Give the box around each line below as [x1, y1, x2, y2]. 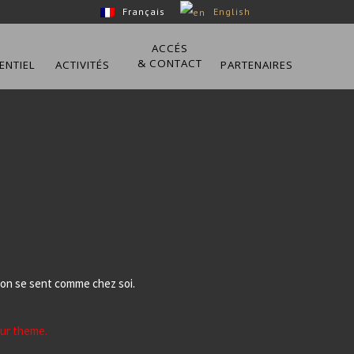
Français [122, 6, 165, 17]
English [213, 6, 250, 17]
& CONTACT [137, 56, 202, 70]
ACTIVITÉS [55, 58, 110, 72]
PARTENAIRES [220, 58, 293, 72]
